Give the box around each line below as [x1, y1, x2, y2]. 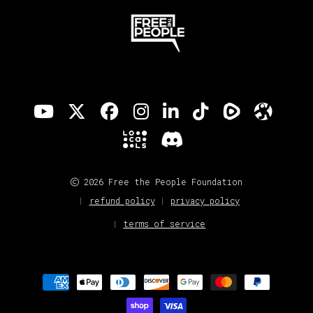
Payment [24, 267, 75, 282]
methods [24, 284, 75, 298]
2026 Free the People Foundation [79, 176, 242, 187]
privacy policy [170, 195, 240, 206]
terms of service [123, 218, 206, 229]
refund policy [89, 195, 155, 206]
